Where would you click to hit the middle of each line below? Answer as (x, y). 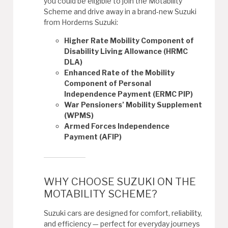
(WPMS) (79, 115)
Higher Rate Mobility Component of (129, 40)
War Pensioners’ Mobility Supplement (133, 104)
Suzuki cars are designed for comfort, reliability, (123, 213)
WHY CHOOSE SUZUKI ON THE (120, 181)
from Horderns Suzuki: (81, 22)
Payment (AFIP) (93, 136)
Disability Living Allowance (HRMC (126, 51)
